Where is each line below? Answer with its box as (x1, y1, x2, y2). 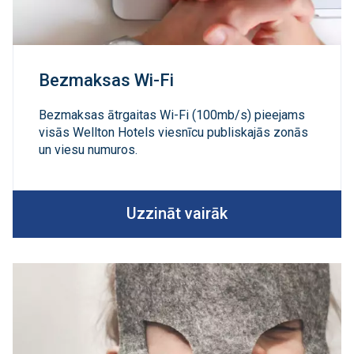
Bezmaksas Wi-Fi (39, 70, 174, 90)
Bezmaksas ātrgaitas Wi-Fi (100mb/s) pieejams (39, 107, 305, 122)
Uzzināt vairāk (126, 204, 228, 223)
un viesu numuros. (39, 141, 137, 157)
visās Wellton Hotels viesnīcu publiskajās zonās (39, 124, 308, 140)
